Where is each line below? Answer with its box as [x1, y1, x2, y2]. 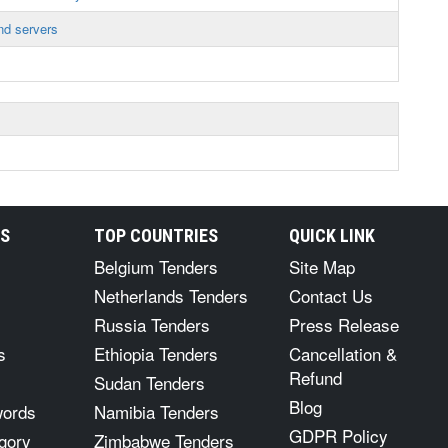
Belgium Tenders [94, 254, 218, 279]
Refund [289, 365, 342, 390]
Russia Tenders [94, 312, 210, 337]
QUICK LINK [289, 225, 375, 246]
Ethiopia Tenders [94, 341, 218, 366]
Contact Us [289, 283, 373, 308]
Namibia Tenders [94, 399, 219, 424]
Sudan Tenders [94, 370, 205, 395]
